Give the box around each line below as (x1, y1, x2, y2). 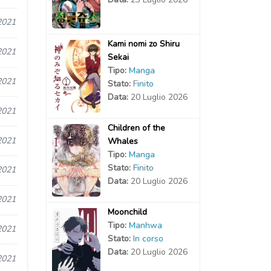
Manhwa (128, 219, 162, 231)
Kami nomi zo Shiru (107, 38, 180, 50)
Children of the (107, 122, 165, 134)
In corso (132, 232, 163, 244)
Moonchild (107, 206, 147, 218)
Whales (107, 135, 138, 147)
